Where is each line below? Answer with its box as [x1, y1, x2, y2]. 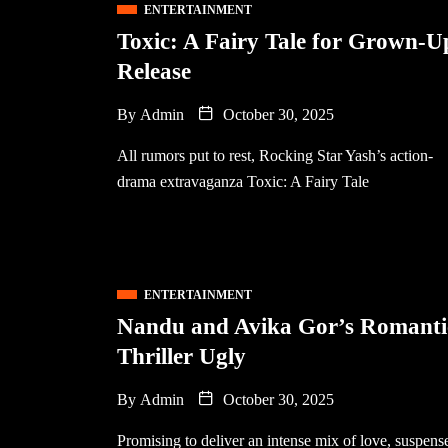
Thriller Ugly [117, 344, 246, 369]
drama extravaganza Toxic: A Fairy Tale [117, 173, 369, 190]
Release [117, 59, 191, 84]
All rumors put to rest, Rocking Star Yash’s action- [117, 147, 433, 164]
